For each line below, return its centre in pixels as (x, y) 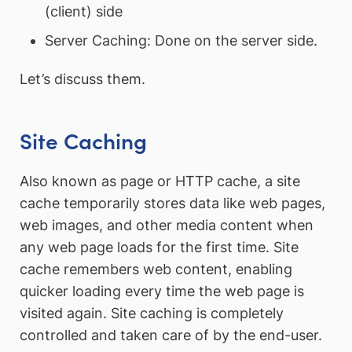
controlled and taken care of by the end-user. (171, 335)
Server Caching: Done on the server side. (181, 40)
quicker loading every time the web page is (162, 291)
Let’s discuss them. (82, 79)
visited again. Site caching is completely (152, 313)
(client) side (83, 11)
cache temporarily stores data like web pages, (172, 203)
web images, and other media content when (167, 225)
